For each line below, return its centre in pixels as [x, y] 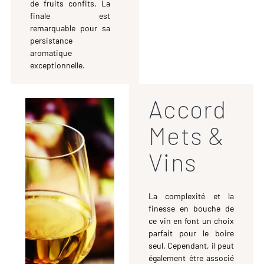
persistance [51, 40]
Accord [188, 109]
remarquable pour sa [70, 28]
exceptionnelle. [57, 65]
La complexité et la [192, 196]
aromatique [51, 52]
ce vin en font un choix [192, 221]
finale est [70, 15]
